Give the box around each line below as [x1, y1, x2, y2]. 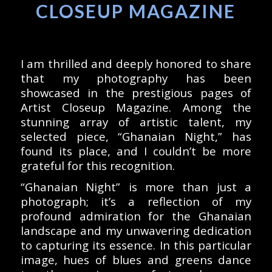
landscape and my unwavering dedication [20, 223, 252, 239]
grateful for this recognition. [20, 158, 175, 174]
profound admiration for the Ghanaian [20, 208, 252, 224]
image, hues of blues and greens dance [20, 252, 252, 268]
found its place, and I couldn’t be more [20, 143, 252, 159]
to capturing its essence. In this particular [20, 237, 252, 253]
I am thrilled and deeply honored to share [20, 56, 252, 72]
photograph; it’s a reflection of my [20, 194, 252, 209]
